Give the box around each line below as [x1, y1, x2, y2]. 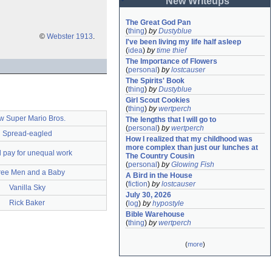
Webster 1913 [47, 32, 93, 41]
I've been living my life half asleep [126, 38, 241, 46]
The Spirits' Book [126, 76, 185, 85]
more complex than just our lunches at [126, 143, 258, 152]
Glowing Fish [171, 160, 214, 169]
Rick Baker [9, 199, 45, 207]
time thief [157, 46, 186, 55]
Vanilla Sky [8, 183, 46, 192]
